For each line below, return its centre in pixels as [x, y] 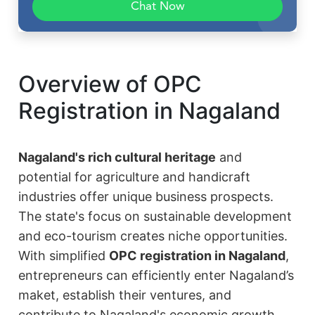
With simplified [64, 256]
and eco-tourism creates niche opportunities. [153, 236]
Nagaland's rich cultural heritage [117, 157]
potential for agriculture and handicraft [135, 177]
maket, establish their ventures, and [125, 295]
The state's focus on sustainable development [155, 217]
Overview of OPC [110, 84]
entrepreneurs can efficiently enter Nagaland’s [156, 276]
